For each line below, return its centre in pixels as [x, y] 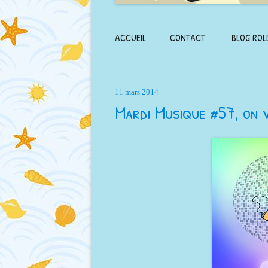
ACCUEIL [130, 37]
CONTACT [188, 37]
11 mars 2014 [137, 92]
